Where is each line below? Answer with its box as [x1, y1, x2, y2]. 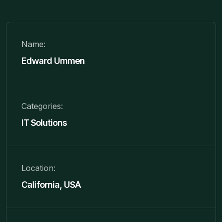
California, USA [21, 179, 81, 190]
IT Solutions [21, 117, 67, 128]
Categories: [21, 101, 63, 111]
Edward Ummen [21, 55, 85, 66]
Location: [21, 163, 55, 173]
